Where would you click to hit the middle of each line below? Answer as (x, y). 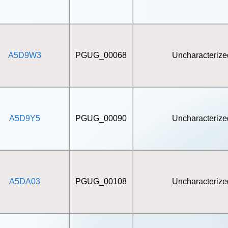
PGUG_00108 (101, 181)
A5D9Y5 (24, 118)
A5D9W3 (24, 55)
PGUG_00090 (101, 118)
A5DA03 (24, 181)
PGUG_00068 (101, 55)
